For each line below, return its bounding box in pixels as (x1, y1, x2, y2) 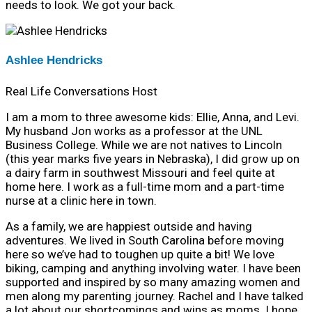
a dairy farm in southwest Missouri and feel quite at (6, 165, 275, 180)
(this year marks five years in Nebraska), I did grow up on (6, 151, 299, 166)
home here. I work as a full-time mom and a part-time (6, 179, 284, 194)
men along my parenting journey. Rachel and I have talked (6, 288, 304, 303)
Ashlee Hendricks (6, 54, 102, 68)
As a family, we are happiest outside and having (6, 219, 252, 233)
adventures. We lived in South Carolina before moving (6, 233, 284, 247)
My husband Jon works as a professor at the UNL (6, 123, 263, 138)
